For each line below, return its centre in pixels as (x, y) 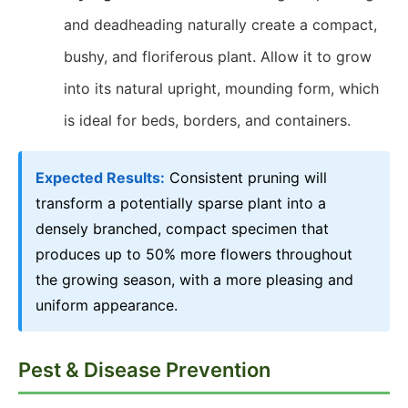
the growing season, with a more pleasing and (194, 280)
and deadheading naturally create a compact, (220, 25)
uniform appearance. (107, 305)
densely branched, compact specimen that (182, 229)
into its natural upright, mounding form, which (221, 88)
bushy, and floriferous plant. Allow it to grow (218, 56)
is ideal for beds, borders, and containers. (207, 120)
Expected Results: (100, 178)
